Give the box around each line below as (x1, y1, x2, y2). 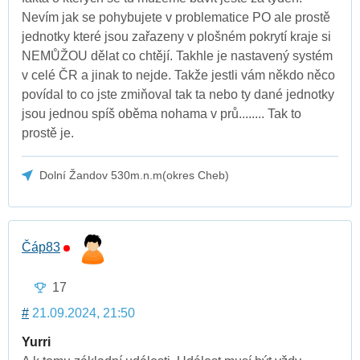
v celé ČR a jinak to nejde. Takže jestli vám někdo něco (22, 67, 335, 82)
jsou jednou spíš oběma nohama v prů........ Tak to (22, 106, 301, 121)
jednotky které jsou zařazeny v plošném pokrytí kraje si (22, 29, 331, 43)
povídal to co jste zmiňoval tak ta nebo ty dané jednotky (22, 87, 334, 101)
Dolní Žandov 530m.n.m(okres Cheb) (39, 168, 230, 182)
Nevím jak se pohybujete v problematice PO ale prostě (22, 10, 330, 24)
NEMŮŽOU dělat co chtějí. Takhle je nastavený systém (22, 48, 333, 63)
